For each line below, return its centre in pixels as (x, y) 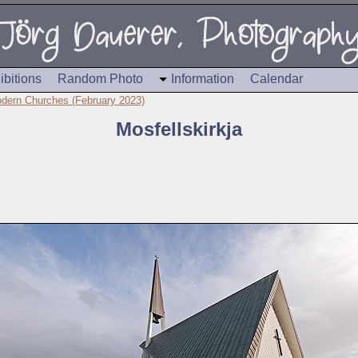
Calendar (276, 79)
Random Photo (100, 79)
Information (203, 79)
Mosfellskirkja (179, 129)
